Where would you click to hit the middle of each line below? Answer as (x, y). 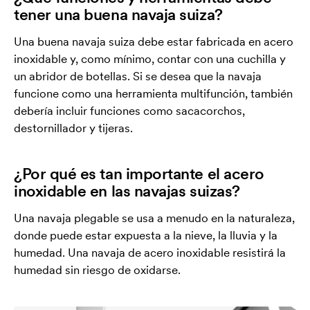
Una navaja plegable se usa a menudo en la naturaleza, (154, 218)
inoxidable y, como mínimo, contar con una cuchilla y (150, 59)
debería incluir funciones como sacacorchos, (129, 111)
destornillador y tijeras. (73, 128)
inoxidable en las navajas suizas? (127, 191)
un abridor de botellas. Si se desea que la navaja (138, 76)
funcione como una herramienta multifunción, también (153, 94)
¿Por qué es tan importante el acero (139, 174)
